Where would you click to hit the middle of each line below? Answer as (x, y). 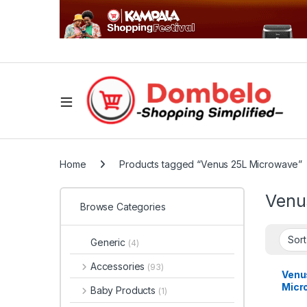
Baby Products (124, 291)
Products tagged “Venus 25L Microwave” (211, 164)
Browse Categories (123, 207)
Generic (109, 242)
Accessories (119, 266)
